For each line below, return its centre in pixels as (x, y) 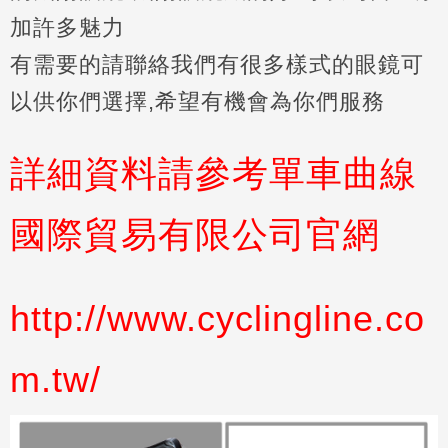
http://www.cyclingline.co (217, 318)
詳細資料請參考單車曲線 (213, 173)
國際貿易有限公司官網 (195, 234)
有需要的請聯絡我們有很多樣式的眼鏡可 (217, 64)
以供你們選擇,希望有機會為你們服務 (201, 101)
